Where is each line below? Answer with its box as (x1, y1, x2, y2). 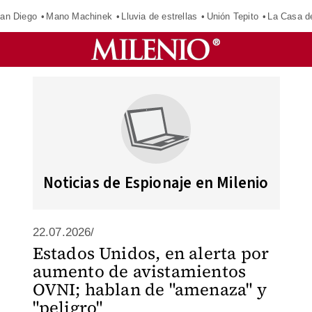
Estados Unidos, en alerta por (32, 242, 270, 265)
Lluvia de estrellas (121, 10, 198, 22)
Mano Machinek (46, 10, 112, 22)
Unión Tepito (206, 10, 258, 22)
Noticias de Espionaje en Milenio (43, 171, 269, 194)
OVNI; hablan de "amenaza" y (32, 278, 267, 301)
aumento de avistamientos (32, 260, 247, 283)
